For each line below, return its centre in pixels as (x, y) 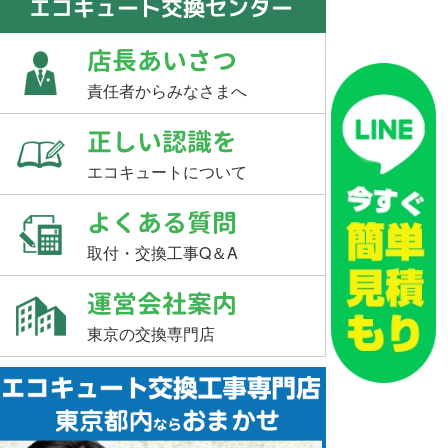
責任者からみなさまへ (167, 90)
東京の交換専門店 (151, 333)
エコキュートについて (167, 171)
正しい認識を (162, 141)
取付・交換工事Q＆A (162, 252)
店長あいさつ (162, 60)
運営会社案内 (162, 303)
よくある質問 (162, 222)
